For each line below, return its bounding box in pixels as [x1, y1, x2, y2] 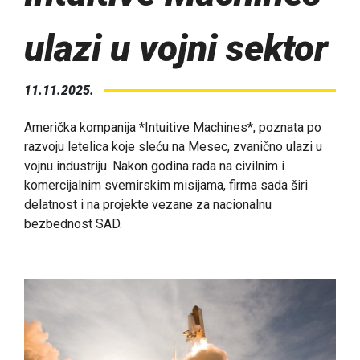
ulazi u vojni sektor [24, 27, 328, 71]
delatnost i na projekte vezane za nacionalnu [24, 197, 272, 213]
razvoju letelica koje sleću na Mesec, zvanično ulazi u [24, 139, 322, 155]
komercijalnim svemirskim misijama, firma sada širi [24, 178, 308, 194]
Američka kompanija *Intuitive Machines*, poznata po [24, 120, 321, 136]
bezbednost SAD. [24, 216, 122, 232]
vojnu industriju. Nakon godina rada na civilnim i [24, 158, 284, 174]
